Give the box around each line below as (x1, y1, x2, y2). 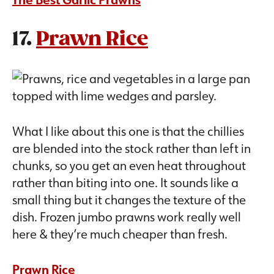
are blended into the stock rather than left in (12, 140, 251, 157)
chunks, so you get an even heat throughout (12, 157, 246, 174)
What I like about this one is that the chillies (12, 123, 244, 139)
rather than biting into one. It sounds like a (12, 174, 239, 191)
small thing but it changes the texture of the (12, 191, 246, 208)
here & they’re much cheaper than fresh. (12, 226, 230, 242)
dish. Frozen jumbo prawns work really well (12, 209, 241, 225)
